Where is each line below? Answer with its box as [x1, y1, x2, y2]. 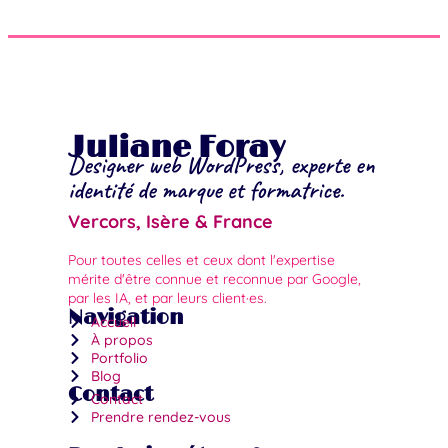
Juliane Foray [68, 129, 285, 166]
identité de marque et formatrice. [68, 173, 344, 206]
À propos [90, 330, 153, 349]
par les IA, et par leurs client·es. [68, 288, 267, 307]
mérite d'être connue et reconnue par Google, [68, 269, 361, 288]
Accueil [90, 312, 136, 331]
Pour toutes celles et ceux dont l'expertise [68, 250, 335, 269]
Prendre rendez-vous [90, 407, 231, 426]
